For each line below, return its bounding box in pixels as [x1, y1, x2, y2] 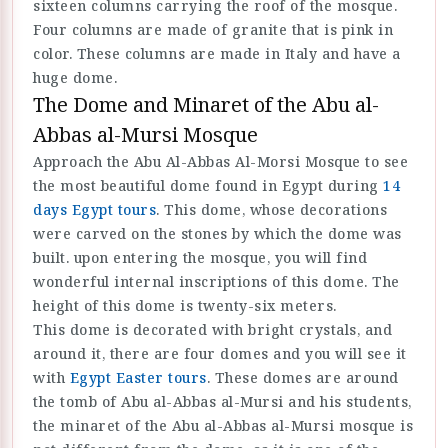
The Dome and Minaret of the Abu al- [33, 91, 379, 119]
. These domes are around [206, 368, 399, 388]
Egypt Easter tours [69, 368, 207, 388]
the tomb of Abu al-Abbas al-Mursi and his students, [33, 392, 412, 412]
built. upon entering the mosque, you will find [33, 248, 367, 268]
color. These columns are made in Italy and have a [33, 44, 401, 64]
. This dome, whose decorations [156, 200, 387, 220]
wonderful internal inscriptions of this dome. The [33, 272, 400, 292]
